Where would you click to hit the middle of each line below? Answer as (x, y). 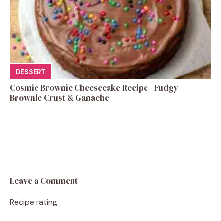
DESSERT (31, 72)
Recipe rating (34, 202)
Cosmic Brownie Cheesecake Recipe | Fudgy (94, 88)
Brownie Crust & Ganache (59, 97)
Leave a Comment (44, 180)
